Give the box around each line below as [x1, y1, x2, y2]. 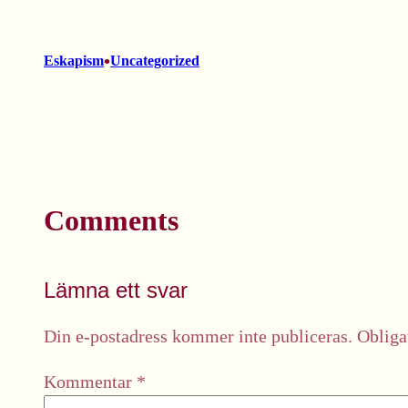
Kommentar [44, 372, 137, 393]
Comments [44, 204, 178, 238]
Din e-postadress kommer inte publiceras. [44, 326, 352, 347]
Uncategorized [110, 53, 199, 69]
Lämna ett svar [44, 278, 188, 303]
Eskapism [44, 53, 104, 69]
